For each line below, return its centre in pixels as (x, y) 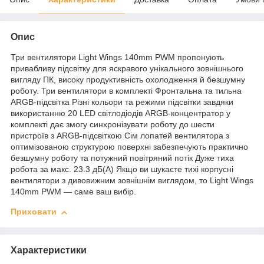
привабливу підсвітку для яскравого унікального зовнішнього (127, 69)
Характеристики (49, 250)
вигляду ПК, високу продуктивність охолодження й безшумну (128, 80)
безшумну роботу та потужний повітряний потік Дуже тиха (122, 158)
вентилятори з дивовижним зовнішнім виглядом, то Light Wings (132, 181)
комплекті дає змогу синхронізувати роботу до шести (113, 125)
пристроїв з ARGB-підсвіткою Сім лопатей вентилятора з (120, 136)
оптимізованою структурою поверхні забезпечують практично (129, 147)
